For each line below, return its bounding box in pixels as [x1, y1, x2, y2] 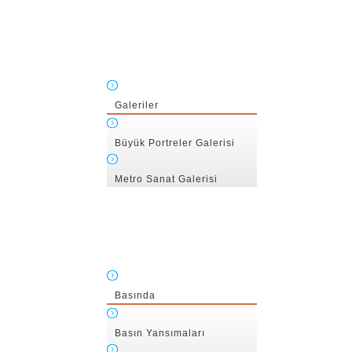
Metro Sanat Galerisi [115, 174, 218, 185]
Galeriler [115, 100, 159, 111]
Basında [115, 290, 156, 301]
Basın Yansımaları [115, 328, 205, 339]
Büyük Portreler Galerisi [115, 137, 235, 148]
